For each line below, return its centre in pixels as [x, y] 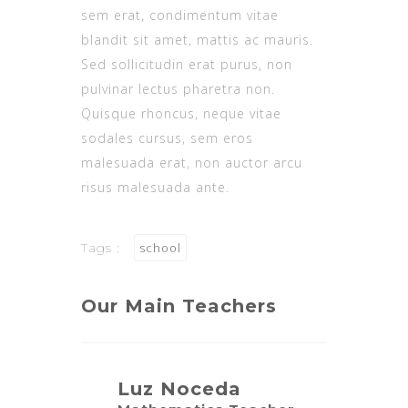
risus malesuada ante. [155, 187]
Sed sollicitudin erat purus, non [187, 64]
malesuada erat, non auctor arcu [192, 163]
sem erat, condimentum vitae [180, 15]
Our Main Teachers [179, 306]
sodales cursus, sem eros [167, 138]
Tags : [103, 248]
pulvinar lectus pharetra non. [178, 89]
